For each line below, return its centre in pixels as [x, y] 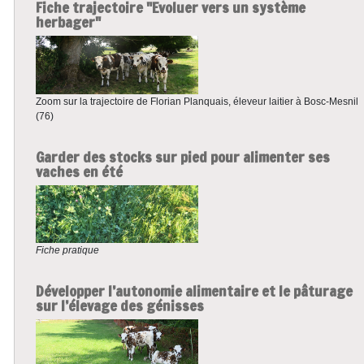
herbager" [68, 22]
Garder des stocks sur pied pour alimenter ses [182, 156]
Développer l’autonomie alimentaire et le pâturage [194, 291]
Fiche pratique [67, 251]
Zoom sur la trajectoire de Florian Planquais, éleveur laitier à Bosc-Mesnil [197, 101]
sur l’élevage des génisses [119, 306]
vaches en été [79, 171]
